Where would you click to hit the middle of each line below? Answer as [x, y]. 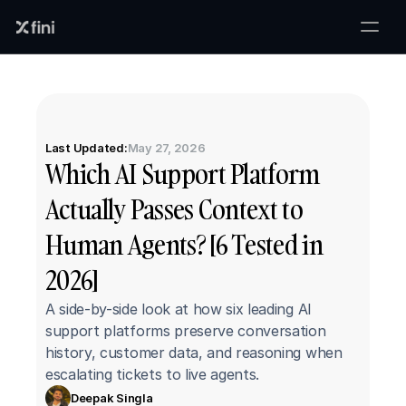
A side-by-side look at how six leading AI [179, 309]
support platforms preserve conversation [186, 331]
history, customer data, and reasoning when [194, 353]
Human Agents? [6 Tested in [184, 245]
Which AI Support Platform [183, 174]
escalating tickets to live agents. [153, 374]
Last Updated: [87, 148]
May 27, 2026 [166, 148]
